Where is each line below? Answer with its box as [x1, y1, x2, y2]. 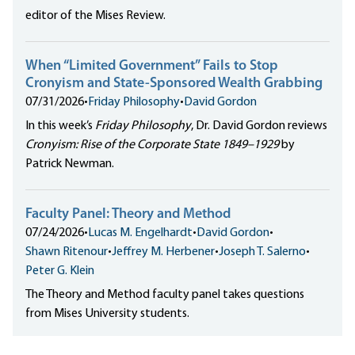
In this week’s [25, 120, 95, 133]
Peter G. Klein [25, 265, 94, 278]
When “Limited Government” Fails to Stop [25, 59, 278, 74]
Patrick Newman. [25, 158, 114, 171]
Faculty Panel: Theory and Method [25, 207, 231, 223]
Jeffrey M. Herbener [112, 246, 215, 259]
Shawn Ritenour [25, 246, 108, 259]
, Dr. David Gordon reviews [191, 120, 327, 133]
